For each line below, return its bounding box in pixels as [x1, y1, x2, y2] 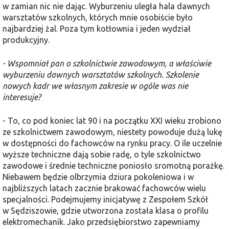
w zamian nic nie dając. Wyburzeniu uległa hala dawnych [3, 1, 210, 11]
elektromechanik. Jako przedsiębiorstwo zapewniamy [3, 217, 200, 226]
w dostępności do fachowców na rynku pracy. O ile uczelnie [3, 138, 222, 148]
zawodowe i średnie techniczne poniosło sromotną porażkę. [3, 161, 224, 170]
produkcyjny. [3, 35, 50, 44]
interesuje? [3, 92, 41, 102]
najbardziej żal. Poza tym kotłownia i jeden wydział [3, 24, 191, 33]
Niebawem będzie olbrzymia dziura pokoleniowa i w [3, 172, 194, 181]
